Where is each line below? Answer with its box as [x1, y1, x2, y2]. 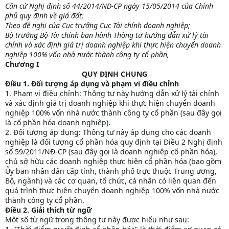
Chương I [5, 59, 39, 70]
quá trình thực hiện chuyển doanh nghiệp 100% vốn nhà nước [5, 186, 219, 196]
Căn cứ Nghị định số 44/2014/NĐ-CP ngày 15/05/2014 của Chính [5, 1, 213, 11]
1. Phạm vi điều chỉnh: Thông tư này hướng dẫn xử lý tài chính [5, 88, 219, 99]
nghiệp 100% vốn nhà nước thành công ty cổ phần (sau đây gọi [5, 108, 222, 118]
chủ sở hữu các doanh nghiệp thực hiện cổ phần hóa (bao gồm [5, 156, 221, 167]
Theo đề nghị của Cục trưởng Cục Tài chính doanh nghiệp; [5, 20, 190, 31]
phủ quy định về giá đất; [5, 11, 84, 21]
